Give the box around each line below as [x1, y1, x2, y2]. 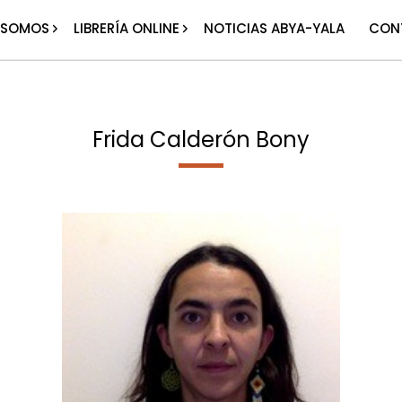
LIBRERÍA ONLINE [74, 19, 180, 38]
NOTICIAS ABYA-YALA [204, 19, 345, 38]
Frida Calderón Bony [92, 125, 310, 154]
